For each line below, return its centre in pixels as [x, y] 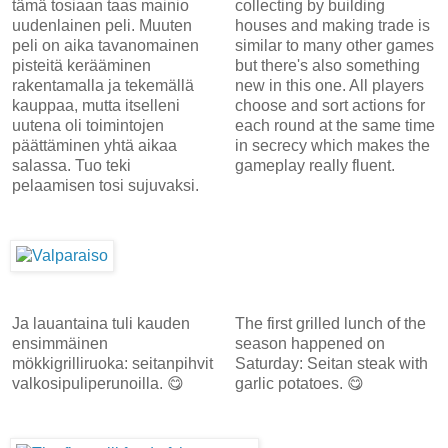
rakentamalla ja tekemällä [103, 85]
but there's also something [327, 65]
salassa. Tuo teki [71, 165]
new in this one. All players [329, 85]
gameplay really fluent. [316, 165]
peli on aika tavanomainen [105, 45]
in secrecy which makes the [332, 145]
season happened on [309, 343]
